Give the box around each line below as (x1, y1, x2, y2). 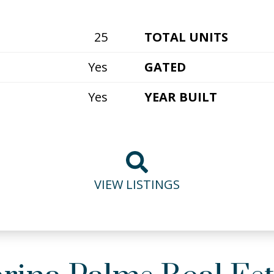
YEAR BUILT (144, 89, 217, 106)
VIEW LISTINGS (94, 176, 180, 193)
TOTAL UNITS (144, 29, 228, 46)
